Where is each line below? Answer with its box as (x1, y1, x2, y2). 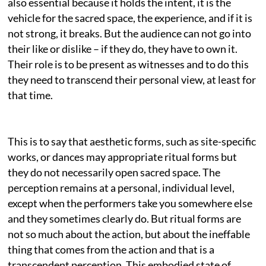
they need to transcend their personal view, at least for (8, 72, 256, 86)
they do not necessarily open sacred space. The (8, 165, 221, 179)
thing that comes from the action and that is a (8, 242, 215, 256)
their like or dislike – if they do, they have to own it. (8, 42, 238, 55)
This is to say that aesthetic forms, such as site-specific (8, 134, 256, 148)
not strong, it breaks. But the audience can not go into (8, 26, 252, 40)
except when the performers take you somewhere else (8, 196, 253, 210)
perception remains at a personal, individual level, (8, 180, 235, 194)
